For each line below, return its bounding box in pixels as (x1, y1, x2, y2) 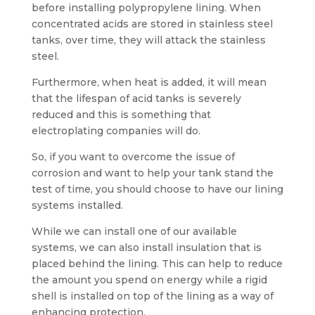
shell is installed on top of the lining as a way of (31, 290, 274, 302)
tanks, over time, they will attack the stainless (31, 34, 266, 46)
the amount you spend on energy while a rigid (31, 274, 267, 286)
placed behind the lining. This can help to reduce (31, 257, 283, 270)
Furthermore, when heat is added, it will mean (31, 76, 266, 89)
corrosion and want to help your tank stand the (31, 167, 274, 179)
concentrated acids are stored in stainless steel (31, 18, 273, 30)
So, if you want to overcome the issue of (31, 150, 235, 163)
